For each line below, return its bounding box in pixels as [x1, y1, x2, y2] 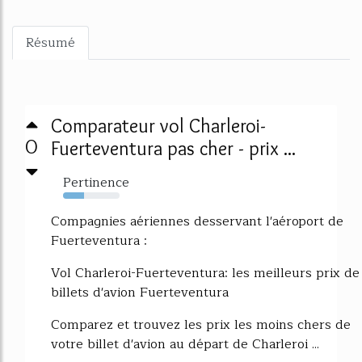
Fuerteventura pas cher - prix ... [51, 137, 296, 160]
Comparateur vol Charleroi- [51, 114, 266, 137]
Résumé [26, 32, 75, 53]
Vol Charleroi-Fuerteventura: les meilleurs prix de [51, 263, 360, 284]
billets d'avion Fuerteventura [51, 282, 229, 303]
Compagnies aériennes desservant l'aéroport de [51, 211, 343, 232]
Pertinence [63, 172, 129, 193]
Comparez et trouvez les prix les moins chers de [51, 314, 351, 335]
